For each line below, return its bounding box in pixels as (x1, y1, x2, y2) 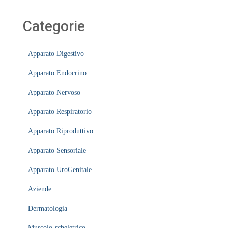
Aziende (28, 185, 51, 193)
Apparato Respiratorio (28, 108, 92, 116)
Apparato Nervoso (28, 89, 80, 96)
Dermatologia (28, 205, 67, 212)
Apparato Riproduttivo (28, 127, 93, 135)
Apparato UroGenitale (28, 166, 92, 174)
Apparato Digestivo (28, 50, 84, 58)
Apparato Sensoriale (28, 147, 86, 154)
